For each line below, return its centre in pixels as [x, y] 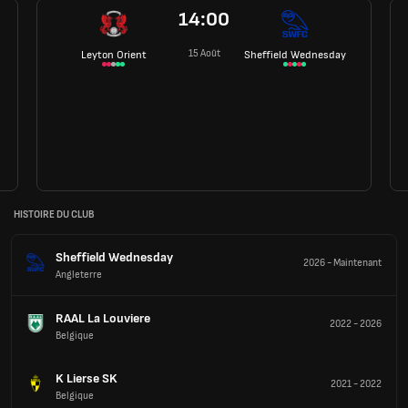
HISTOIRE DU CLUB [54, 215]
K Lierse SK [87, 378]
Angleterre [79, 274]
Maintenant [357, 263]
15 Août [204, 53]
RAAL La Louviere [103, 318]
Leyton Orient [113, 55]
